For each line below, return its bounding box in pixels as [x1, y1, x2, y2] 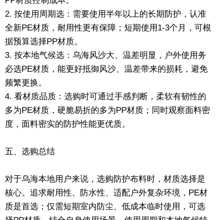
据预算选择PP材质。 [5, 36, 82, 46]
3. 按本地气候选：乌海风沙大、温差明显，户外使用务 [5, 50, 206, 60]
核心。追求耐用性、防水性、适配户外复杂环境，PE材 [5, 188, 208, 197]
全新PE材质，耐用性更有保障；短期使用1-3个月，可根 [5, 23, 211, 32]
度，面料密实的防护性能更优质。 [5, 119, 130, 129]
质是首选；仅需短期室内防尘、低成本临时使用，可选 [5, 201, 205, 211]
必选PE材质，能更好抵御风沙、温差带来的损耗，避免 [5, 64, 208, 74]
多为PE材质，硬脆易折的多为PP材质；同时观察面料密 [5, 105, 210, 115]
